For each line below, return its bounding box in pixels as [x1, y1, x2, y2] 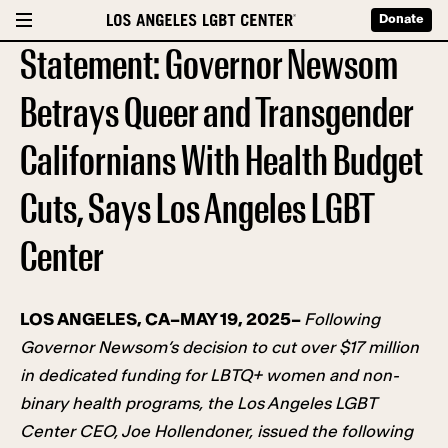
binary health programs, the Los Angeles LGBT [20, 395, 376, 412]
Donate [379, 13, 424, 26]
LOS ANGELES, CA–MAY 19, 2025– [20, 311, 304, 328]
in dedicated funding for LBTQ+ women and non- [20, 367, 399, 384]
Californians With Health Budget [20, 141, 423, 183]
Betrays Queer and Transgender [20, 93, 413, 135]
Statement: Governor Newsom [20, 45, 398, 87]
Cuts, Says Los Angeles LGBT [20, 189, 374, 231]
